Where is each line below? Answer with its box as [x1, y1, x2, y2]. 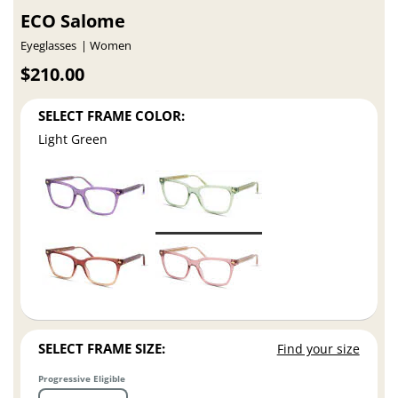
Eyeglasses [20, 38, 77, 54]
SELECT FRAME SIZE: [38, 339, 166, 358]
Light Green [38, 131, 108, 148]
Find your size [276, 340, 360, 358]
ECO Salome [20, 9, 126, 34]
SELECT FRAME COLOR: [38, 106, 186, 124]
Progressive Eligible [38, 371, 126, 385]
